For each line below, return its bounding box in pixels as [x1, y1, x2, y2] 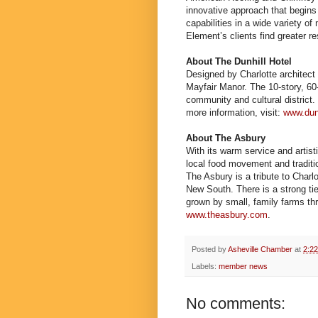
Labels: [192, 262, 219, 271]
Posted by [192, 244, 228, 253]
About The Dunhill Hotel [186, 55, 292, 67]
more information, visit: [186, 106, 283, 118]
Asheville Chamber [228, 244, 292, 253]
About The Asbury [186, 132, 265, 143]
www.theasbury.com [186, 209, 268, 220]
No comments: [186, 295, 285, 313]
